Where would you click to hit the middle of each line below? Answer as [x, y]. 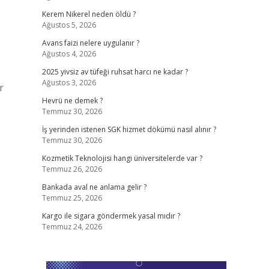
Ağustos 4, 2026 [69, 54]
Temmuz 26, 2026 [72, 169]
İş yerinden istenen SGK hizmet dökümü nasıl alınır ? [129, 129]
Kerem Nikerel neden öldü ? [89, 14]
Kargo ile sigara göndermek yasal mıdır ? [111, 216]
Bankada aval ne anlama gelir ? [94, 187]
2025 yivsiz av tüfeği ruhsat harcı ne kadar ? [115, 72]
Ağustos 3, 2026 [69, 83]
